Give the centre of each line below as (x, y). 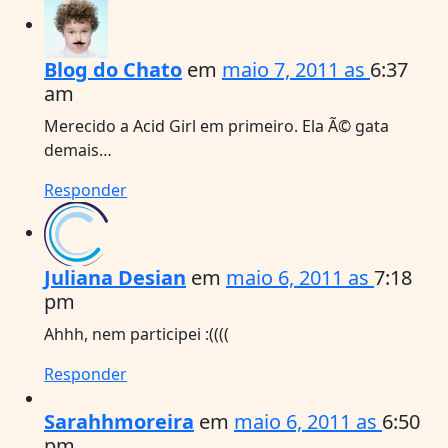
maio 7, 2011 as (296, 69)
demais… (78, 149)
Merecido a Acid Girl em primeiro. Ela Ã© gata (216, 125)
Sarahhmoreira (119, 421)
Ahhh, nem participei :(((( (136, 333)
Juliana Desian (115, 277)
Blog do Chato (113, 69)
